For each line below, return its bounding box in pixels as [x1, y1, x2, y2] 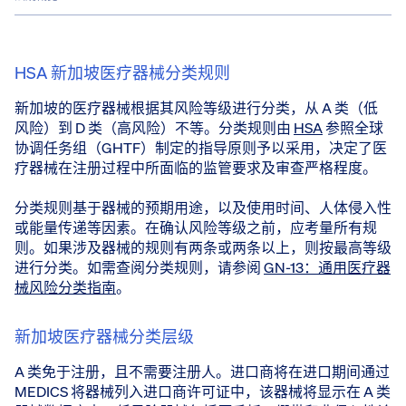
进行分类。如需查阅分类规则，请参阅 [14, 257, 264, 278]
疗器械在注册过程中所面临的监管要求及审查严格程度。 [14, 158, 377, 178]
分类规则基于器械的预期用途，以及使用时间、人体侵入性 [14, 198, 391, 218]
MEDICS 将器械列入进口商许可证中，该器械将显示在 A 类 [14, 382, 391, 402]
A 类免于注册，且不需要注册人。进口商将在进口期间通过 [14, 362, 390, 382]
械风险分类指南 [14, 277, 116, 298]
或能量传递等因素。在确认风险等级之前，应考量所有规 [14, 217, 377, 238]
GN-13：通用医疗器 [264, 257, 391, 278]
